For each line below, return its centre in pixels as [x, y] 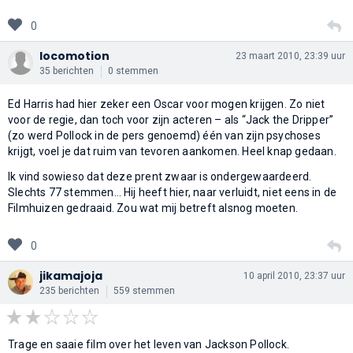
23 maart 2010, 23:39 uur [290, 56]
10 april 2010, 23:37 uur [294, 275]
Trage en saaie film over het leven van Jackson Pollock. [149, 344]
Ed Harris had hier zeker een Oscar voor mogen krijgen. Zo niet [167, 104]
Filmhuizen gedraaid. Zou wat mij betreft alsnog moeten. [153, 208]
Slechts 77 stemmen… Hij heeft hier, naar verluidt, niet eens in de [173, 192]
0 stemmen [133, 71]
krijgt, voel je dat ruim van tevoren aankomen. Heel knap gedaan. [172, 151]
